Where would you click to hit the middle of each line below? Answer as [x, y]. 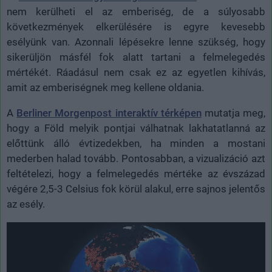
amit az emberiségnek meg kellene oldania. [105, 87]
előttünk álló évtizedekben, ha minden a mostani [136, 143]
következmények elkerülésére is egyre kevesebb [136, 27]
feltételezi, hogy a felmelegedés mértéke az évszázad [136, 174]
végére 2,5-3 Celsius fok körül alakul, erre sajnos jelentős [136, 189]
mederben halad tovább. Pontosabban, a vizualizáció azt [136, 158]
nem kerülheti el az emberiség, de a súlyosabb [136, 12]
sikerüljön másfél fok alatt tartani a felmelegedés [136, 57]
